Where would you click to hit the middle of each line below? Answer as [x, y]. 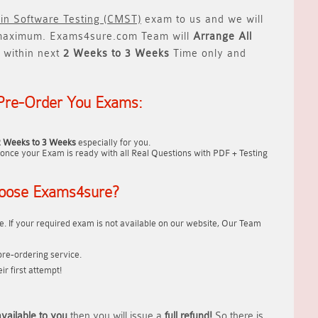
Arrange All [223, 37]
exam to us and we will [202, 20]
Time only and [208, 54]
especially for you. [113, 142]
